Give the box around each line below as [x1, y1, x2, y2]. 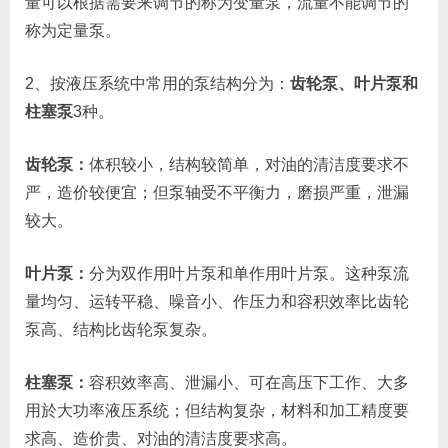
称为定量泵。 [25, 21, 121, 39]
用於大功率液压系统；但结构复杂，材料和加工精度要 [25, 401, 409, 419]
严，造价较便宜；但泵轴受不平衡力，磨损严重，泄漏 [25, 183, 409, 201]
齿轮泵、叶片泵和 [290, 74, 418, 92]
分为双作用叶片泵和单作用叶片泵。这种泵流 [89, 264, 409, 282]
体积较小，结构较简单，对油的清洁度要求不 [89, 155, 409, 173]
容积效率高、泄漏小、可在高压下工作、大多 [89, 373, 409, 391]
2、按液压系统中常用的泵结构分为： [25, 74, 290, 92]
